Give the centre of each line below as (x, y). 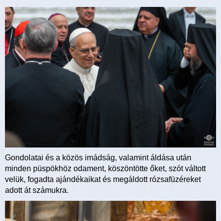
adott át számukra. (37, 190)
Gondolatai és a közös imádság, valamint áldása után (98, 157)
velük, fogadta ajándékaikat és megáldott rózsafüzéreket (103, 179)
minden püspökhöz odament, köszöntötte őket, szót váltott (105, 168)
